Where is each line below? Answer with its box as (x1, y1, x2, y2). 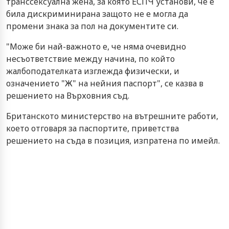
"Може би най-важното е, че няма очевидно (6, 40, 186, 52)
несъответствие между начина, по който (6, 53, 175, 64)
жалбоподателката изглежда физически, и (6, 65, 179, 77)
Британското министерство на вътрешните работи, (6, 110, 218, 122)
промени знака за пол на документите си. (6, 20, 178, 32)
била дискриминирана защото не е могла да (6, 8, 188, 19)
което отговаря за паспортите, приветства (6, 122, 179, 134)
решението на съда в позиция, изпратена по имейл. (6, 134, 220, 146)
